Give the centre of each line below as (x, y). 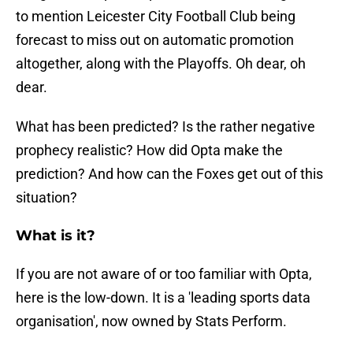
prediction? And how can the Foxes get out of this (169, 174)
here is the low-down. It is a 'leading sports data (163, 298)
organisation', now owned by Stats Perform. (151, 321)
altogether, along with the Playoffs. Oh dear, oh (161, 64)
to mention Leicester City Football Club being (156, 17)
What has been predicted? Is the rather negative (165, 127)
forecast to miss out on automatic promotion (155, 40)
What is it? (56, 236)
